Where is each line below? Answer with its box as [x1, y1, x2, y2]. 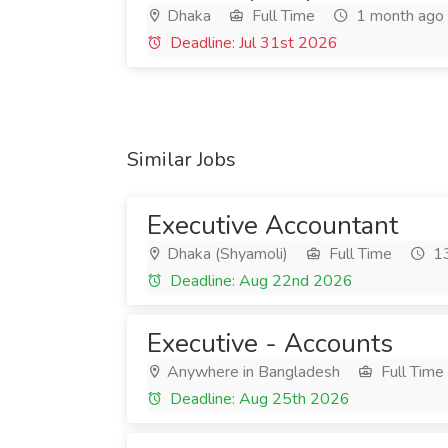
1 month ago [352, 5, 444, 27]
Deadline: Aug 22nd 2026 [166, 270, 353, 292]
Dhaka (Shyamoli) [163, 243, 288, 265]
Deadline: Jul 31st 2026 [166, 32, 338, 54]
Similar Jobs [127, 146, 236, 173]
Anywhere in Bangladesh [163, 361, 340, 383]
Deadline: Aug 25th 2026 [166, 388, 350, 410]
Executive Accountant [147, 208, 398, 243]
